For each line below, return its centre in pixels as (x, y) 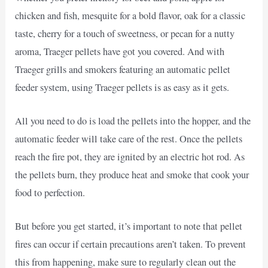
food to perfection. (50, 192)
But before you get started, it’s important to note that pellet (129, 226)
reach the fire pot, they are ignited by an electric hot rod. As (130, 156)
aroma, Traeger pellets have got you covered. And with (120, 51)
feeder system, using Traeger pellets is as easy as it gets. (122, 87)
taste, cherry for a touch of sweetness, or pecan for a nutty (125, 33)
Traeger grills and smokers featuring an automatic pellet (123, 69)
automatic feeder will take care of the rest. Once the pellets (129, 138)
